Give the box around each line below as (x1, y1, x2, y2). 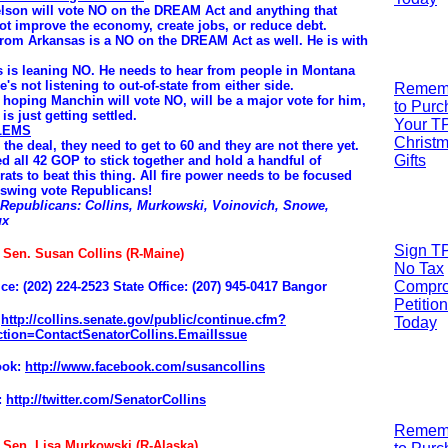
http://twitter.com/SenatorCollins (6, 392, 206, 408)
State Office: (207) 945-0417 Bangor (113, 278, 327, 294)
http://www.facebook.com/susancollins (25, 359, 265, 375)
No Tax (394, 260, 444, 277)
